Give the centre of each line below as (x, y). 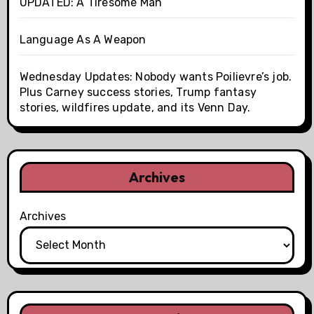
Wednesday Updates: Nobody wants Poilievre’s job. (156, 76)
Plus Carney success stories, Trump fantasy (138, 92)
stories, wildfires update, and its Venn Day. (135, 107)
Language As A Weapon (83, 39)
